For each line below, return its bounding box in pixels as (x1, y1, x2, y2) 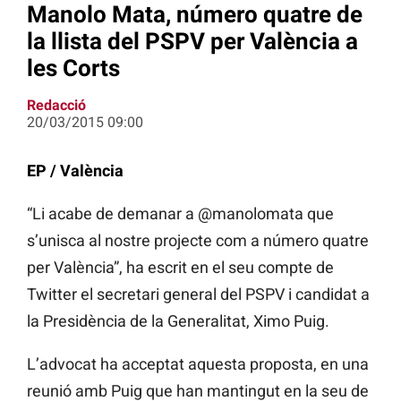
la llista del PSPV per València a (27, 27, 358, 55)
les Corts (27, 54, 120, 81)
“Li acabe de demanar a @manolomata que (27, 204, 334, 224)
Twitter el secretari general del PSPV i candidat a (27, 285, 370, 304)
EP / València (27, 161, 124, 181)
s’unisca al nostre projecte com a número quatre (27, 231, 369, 251)
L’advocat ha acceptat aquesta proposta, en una (27, 354, 369, 374)
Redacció (27, 97, 86, 115)
